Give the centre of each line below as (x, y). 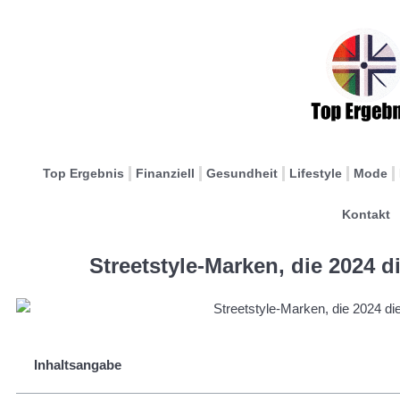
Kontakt (366, 214)
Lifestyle (316, 173)
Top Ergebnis (83, 173)
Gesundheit (242, 173)
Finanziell (165, 173)
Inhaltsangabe (78, 364)
